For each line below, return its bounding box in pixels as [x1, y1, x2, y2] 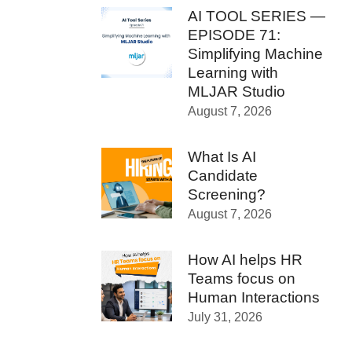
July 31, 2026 [188, 310, 262, 324]
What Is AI [188, 148, 256, 165]
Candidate [188, 167, 258, 184]
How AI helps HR [188, 251, 302, 268]
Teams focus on [188, 270, 295, 287]
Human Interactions [188, 289, 320, 306]
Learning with [188, 64, 278, 81]
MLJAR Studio [188, 83, 285, 100]
